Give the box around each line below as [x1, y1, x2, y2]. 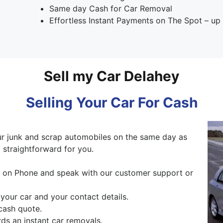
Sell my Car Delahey [44, 67, 179, 85]
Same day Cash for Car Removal [49, 3, 172, 13]
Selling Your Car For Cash [25, 94, 198, 111]
